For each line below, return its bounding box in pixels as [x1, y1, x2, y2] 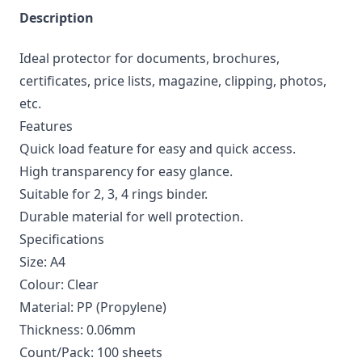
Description [19, 9, 94, 27]
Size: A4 [19, 253, 65, 271]
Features [19, 117, 73, 136]
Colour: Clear [19, 276, 99, 294]
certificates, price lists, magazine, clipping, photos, [19, 72, 326, 90]
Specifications [19, 230, 104, 249]
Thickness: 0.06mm [19, 321, 136, 339]
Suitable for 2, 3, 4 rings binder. [19, 185, 208, 204]
